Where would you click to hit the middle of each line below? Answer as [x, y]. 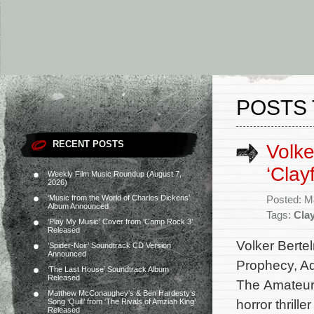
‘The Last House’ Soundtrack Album [108, 269]
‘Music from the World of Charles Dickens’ [119, 198]
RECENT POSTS [88, 144]
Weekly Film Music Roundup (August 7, [115, 174]
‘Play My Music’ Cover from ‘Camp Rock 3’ [120, 221]
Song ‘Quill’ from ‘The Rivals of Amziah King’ [122, 301]
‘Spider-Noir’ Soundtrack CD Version [109, 245]
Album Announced [78, 206]
